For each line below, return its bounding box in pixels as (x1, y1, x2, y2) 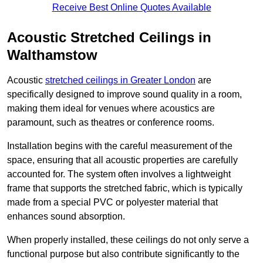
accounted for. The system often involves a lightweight (7, 169, 231, 180)
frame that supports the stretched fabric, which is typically (7, 183, 242, 194)
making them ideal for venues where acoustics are (7, 103, 215, 114)
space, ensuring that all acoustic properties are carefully (7, 155, 238, 166)
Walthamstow (7, 47, 97, 63)
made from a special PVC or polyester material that (7, 197, 218, 208)
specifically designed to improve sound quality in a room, (7, 89, 242, 100)
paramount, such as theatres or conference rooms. (7, 117, 214, 128)
